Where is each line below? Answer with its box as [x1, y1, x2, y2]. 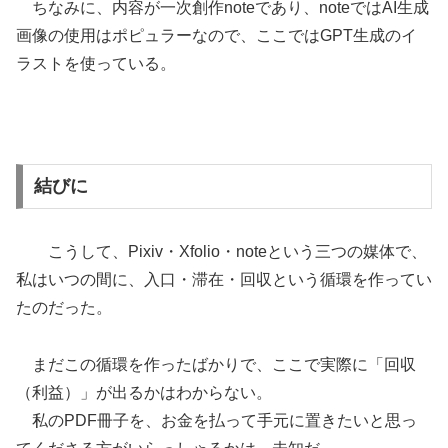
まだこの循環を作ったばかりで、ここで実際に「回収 [16, 356, 416, 374]
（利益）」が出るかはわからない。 [16, 384, 272, 402]
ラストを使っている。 [16, 54, 176, 72]
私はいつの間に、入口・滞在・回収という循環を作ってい [16, 271, 432, 289]
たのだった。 [16, 299, 112, 317]
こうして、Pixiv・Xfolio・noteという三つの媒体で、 [16, 243, 427, 261]
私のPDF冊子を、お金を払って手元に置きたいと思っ [16, 412, 417, 430]
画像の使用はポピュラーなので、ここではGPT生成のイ [16, 26, 417, 44]
